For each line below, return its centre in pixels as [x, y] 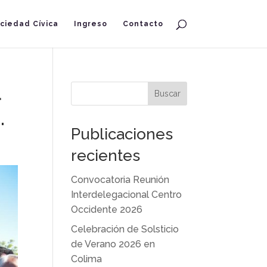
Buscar [167, 94]
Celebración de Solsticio [125, 229]
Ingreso [90, 24]
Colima [87, 259]
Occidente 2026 [107, 209]
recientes [106, 156]
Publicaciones [122, 134]
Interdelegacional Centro [127, 195]
